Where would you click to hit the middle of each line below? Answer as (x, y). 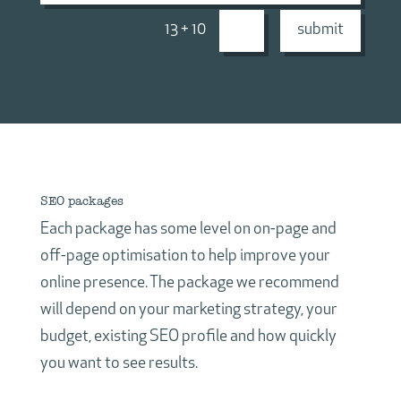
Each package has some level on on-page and (188, 229)
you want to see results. (119, 363)
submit (321, 30)
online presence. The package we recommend (189, 283)
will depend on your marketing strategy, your (188, 310)
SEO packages (81, 200)
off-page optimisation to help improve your (185, 256)
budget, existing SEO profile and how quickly (188, 337)
